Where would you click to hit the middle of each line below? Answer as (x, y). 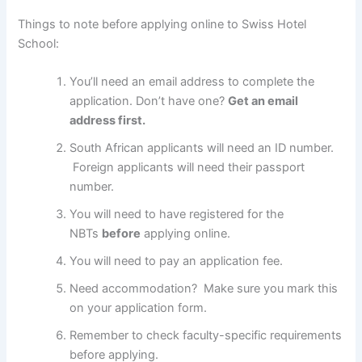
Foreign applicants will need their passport (187, 168)
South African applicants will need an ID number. (202, 148)
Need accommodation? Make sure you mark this (204, 289)
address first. (108, 121)
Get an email (263, 101)
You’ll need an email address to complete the (192, 82)
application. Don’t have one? (149, 101)
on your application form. (139, 308)
